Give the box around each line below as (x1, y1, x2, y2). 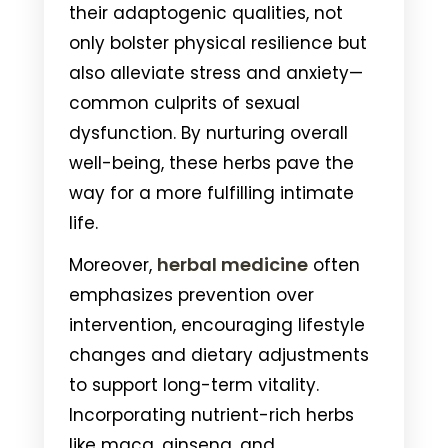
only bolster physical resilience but (69, 30, 367, 55)
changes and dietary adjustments (69, 342, 369, 367)
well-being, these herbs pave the (69, 150, 354, 175)
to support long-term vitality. (69, 372, 319, 397)
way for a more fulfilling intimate (69, 180, 354, 205)
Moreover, (69, 252, 157, 277)
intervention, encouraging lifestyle (69, 312, 365, 337)
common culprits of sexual (69, 90, 300, 115)
